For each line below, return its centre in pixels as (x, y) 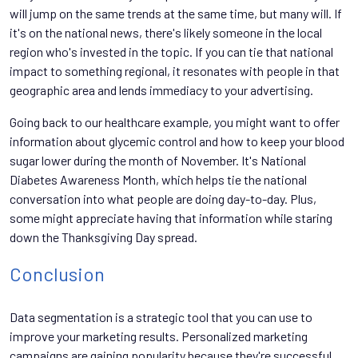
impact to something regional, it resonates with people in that (175, 71)
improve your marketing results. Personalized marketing (159, 336)
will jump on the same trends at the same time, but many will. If (176, 13)
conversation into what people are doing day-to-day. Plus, (163, 199)
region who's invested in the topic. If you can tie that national (171, 52)
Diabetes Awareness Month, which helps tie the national (158, 179)
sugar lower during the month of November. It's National (158, 160)
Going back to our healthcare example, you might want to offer (175, 122)
